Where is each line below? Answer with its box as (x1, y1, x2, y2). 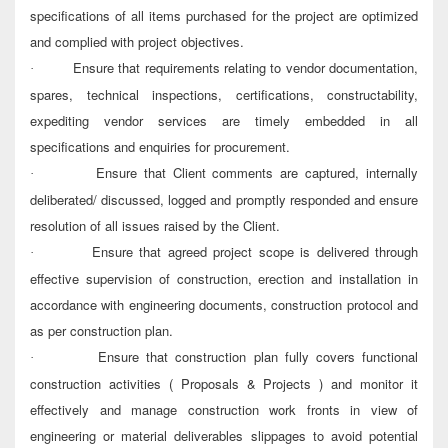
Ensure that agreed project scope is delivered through (91, 242, 418, 262)
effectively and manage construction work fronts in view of (30, 400, 418, 420)
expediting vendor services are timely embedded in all (30, 111, 418, 131)
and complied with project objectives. (30, 32, 244, 52)
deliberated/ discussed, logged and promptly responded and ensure (30, 190, 418, 210)
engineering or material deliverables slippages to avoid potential (30, 426, 418, 446)
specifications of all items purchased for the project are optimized (30, 6, 418, 26)
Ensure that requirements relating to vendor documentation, (73, 58, 418, 78)
